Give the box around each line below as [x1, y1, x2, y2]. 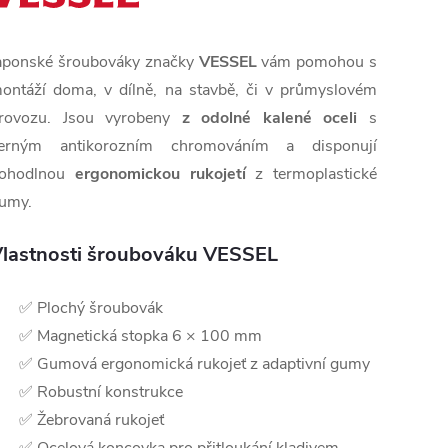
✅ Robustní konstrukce [19, 381, 183, 404]
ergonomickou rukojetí [74, 163, 246, 186]
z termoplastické [245, 163, 377, 186]
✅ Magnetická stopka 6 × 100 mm [19, 325, 262, 348]
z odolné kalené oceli [181, 107, 358, 130]
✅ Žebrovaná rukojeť [19, 409, 164, 432]
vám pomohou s [256, 51, 377, 74]
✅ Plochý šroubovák [19, 297, 163, 320]
